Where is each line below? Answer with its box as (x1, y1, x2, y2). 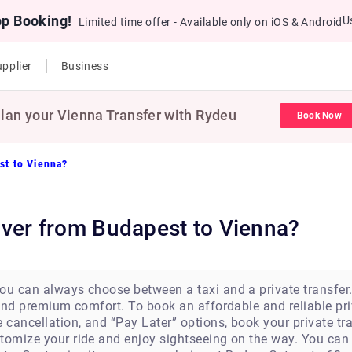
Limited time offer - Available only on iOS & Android (78, 16, 343, 28)
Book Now (297, 109, 342, 121)
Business (60, 60, 109, 72)
